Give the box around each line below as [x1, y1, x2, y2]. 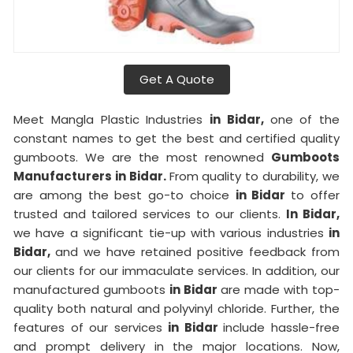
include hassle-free [223, 319, 340, 336]
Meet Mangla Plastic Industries [13, 111, 210, 128]
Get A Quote [139, 71, 214, 88]
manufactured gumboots [13, 281, 169, 299]
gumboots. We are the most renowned [13, 149, 271, 166]
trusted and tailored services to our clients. [13, 206, 286, 223]
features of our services [13, 319, 169, 336]
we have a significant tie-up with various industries [13, 225, 329, 242]
